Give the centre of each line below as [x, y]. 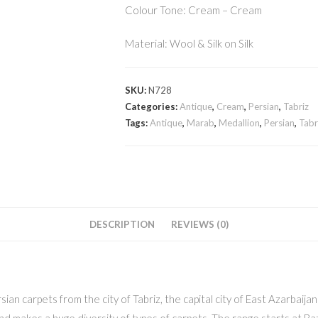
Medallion [239, 123]
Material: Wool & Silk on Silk [189, 43]
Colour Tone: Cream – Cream [193, 10]
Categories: [152, 106]
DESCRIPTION [122, 224]
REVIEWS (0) [200, 224]
